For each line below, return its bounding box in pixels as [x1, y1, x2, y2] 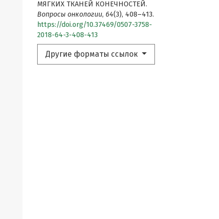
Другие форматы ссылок [45, 49, 140, 59]
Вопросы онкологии [37, 10, 102, 19]
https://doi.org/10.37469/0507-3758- [37, 20, 152, 29]
